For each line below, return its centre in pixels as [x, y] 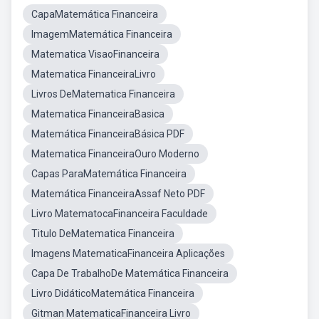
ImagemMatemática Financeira [102, 34]
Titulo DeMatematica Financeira [103, 234]
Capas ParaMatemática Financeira [109, 174]
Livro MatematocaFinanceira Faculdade [120, 214]
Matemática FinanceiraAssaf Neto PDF [118, 194]
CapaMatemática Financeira [95, 14]
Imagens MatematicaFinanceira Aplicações [128, 253]
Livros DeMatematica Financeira [103, 94]
